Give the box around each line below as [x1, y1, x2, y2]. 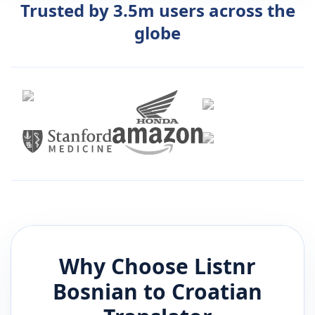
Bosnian [53, 277, 138, 307]
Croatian [172, 277, 262, 307]
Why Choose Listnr [59, 252, 256, 281]
